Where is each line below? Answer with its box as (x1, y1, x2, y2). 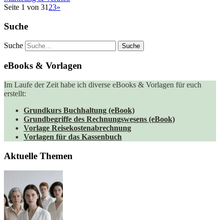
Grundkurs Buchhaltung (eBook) (24, 106, 135, 114)
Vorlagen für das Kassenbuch (24, 132, 122, 141)
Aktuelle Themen (4, 150, 73, 161)
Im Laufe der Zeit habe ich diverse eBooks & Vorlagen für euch (4, 80, 201, 89)
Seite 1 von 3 (4, 2, 45, 11)
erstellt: (4, 89, 26, 98)
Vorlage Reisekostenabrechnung (24, 123, 131, 132)
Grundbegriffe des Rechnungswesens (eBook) (24, 114, 175, 123)
